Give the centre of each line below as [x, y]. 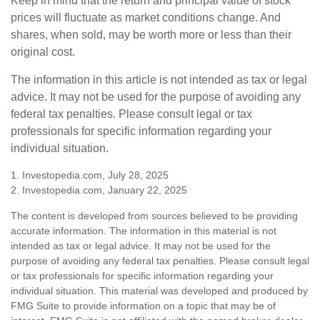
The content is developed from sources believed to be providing [154, 216]
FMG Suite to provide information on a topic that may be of [143, 306]
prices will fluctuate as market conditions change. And [146, 17]
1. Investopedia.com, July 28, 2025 [90, 175]
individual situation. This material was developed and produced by [159, 291]
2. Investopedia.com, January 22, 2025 [99, 190]
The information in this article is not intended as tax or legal [159, 80]
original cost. [43, 52]
